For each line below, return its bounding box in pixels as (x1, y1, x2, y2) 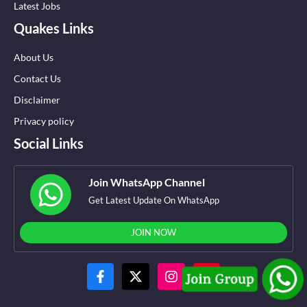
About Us (14, 51, 53, 63)
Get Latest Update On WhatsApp (88, 194, 219, 206)
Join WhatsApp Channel (88, 175, 205, 188)
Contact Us (14, 72, 61, 84)
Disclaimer (14, 93, 60, 106)
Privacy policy (14, 114, 74, 127)
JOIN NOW (131, 226, 176, 238)
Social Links (14, 134, 84, 151)
